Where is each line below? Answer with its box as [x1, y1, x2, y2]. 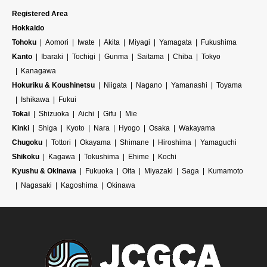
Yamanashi [171, 80, 207, 89]
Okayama [80, 138, 111, 147]
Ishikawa [21, 95, 49, 104]
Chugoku [12, 138, 42, 147]
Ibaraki [41, 52, 63, 61]
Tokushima [84, 152, 119, 161]
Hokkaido [12, 23, 44, 32]
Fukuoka [85, 166, 113, 175]
